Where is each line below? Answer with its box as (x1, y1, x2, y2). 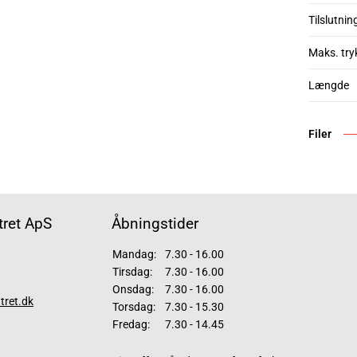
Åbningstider (112, 214, 198, 233)
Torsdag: (112, 300, 155, 313)
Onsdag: (112, 283, 154, 296)
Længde (308, 79, 349, 92)
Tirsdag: (112, 265, 152, 278)
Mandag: (112, 248, 156, 261)
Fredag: (112, 318, 150, 331)
